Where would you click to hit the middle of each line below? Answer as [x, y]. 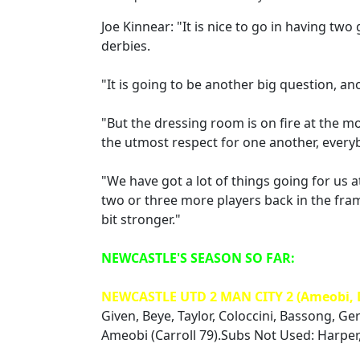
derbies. [126, 46]
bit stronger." [141, 219]
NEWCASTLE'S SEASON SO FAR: [198, 258]
